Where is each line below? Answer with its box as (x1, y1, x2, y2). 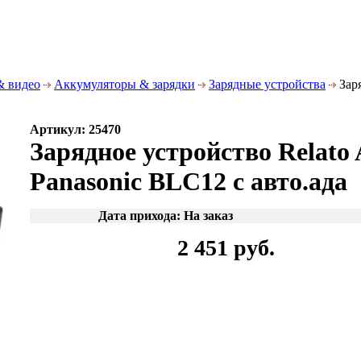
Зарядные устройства (209, 77, 326, 91)
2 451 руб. (177, 235, 275, 260)
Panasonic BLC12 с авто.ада (30, 167, 347, 196)
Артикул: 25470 (30, 122, 121, 136)
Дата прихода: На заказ (98, 209, 233, 222)
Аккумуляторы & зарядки (54, 77, 195, 91)
